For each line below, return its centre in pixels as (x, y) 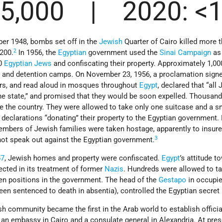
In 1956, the (37, 53)
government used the (123, 53)
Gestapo (173, 180)
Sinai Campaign (186, 53)
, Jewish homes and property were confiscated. (83, 158)
